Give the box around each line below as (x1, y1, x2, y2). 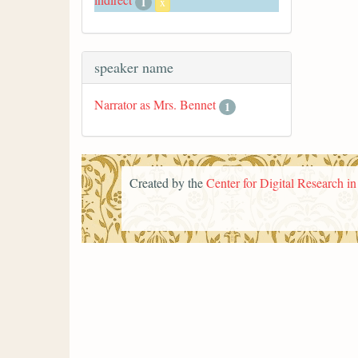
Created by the (129, 173, 206, 191)
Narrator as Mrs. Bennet (94, 96, 216, 113)
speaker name (94, 58, 173, 78)
